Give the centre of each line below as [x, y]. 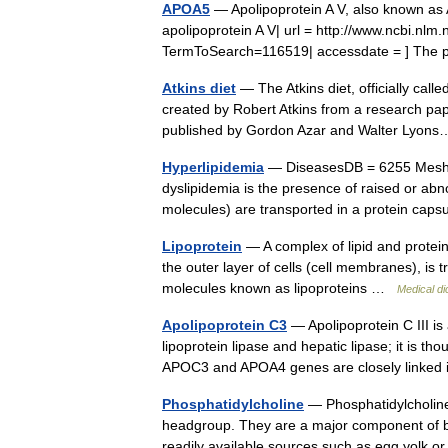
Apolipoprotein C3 [224, 325]
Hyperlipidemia [213, 167]
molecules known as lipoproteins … [279, 288]
